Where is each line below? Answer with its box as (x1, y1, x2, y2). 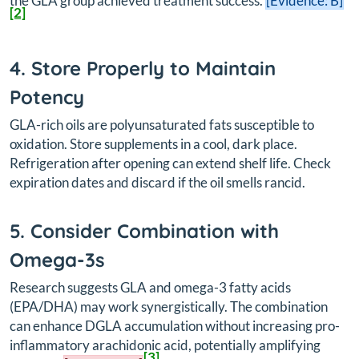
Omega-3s (10, 247, 105, 272)
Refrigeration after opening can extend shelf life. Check (10, 154, 331, 171)
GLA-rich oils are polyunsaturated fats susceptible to (10, 115, 314, 133)
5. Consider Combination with (10, 218, 279, 243)
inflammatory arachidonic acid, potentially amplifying (10, 336, 321, 353)
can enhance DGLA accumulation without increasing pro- (10, 317, 340, 334)
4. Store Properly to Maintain (10, 55, 276, 80)
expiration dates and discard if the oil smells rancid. (10, 173, 305, 191)
